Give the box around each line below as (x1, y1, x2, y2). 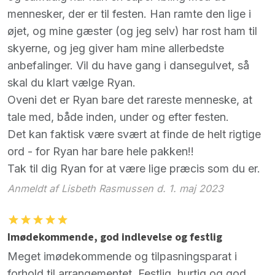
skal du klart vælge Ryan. (7, 76, 136, 90)
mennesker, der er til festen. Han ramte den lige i (7, 7, 251, 21)
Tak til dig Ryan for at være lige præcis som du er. (7, 162, 260, 176)
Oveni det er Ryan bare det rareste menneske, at (7, 93, 252, 107)
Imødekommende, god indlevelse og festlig (7, 229, 222, 245)
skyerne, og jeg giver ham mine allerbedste (7, 42, 224, 55)
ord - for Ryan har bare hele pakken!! (7, 145, 194, 158)
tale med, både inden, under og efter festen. (7, 110, 229, 124)
